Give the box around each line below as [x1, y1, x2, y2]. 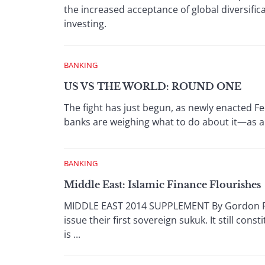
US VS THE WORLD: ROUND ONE [64, 80, 241, 92]
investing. [64, 17, 106, 30]
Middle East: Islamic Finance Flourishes [64, 179, 261, 190]
